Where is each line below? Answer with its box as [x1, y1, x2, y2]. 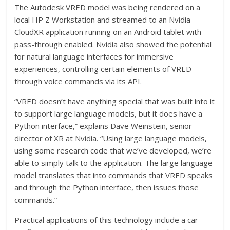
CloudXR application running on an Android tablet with [14, 26, 202, 37]
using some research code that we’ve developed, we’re [14, 145, 212, 156]
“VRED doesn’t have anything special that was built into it [14, 95, 215, 106]
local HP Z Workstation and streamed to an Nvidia [14, 14, 191, 25]
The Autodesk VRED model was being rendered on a [14, 2, 201, 12]
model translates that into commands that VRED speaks [14, 169, 213, 180]
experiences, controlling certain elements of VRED [14, 63, 192, 74]
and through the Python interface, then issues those [14, 182, 199, 193]
